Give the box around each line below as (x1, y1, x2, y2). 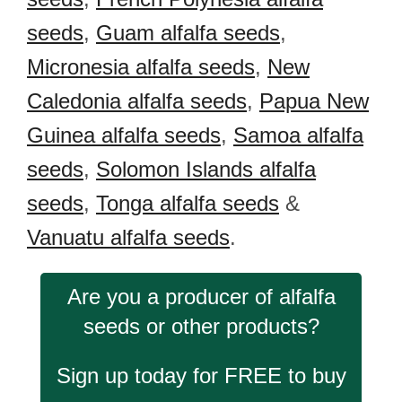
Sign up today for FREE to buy (56, 363, 346, 388)
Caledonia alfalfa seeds (27, 89, 247, 113)
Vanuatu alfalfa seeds (27, 225, 230, 249)
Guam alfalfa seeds (96, 21, 280, 45)
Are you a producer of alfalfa (66, 284, 336, 309)
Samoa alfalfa (233, 123, 363, 147)
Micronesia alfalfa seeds (27, 55, 255, 79)
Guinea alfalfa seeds (27, 123, 221, 147)
